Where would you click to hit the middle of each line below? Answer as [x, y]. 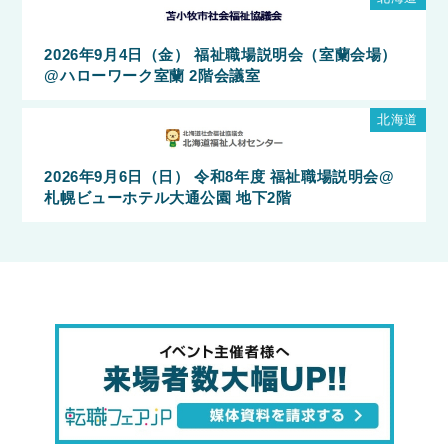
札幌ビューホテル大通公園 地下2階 [168, 197]
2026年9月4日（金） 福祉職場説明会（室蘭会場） [220, 54]
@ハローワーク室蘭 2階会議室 [152, 75]
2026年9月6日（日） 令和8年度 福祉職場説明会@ [219, 176]
